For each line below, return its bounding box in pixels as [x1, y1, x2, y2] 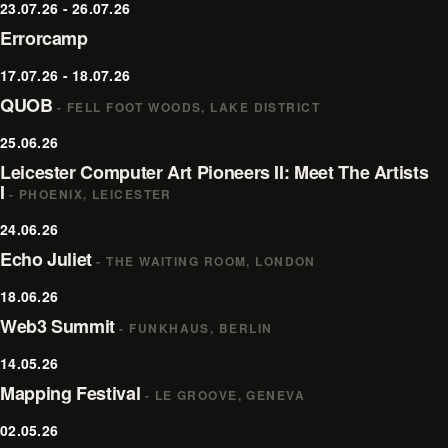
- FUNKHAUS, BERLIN [115, 319, 273, 337]
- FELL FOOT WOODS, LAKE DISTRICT [52, 98, 321, 116]
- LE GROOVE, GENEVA [140, 386, 306, 404]
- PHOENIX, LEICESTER [4, 185, 172, 203]
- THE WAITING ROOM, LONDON [92, 252, 316, 270]
